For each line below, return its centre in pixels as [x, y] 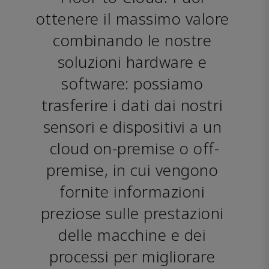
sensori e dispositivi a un [132, 126]
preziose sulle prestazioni [132, 213]
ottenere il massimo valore [133, 18]
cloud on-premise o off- [134, 148]
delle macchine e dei [132, 234]
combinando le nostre [132, 40]
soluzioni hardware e [132, 62]
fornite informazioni [132, 191]
